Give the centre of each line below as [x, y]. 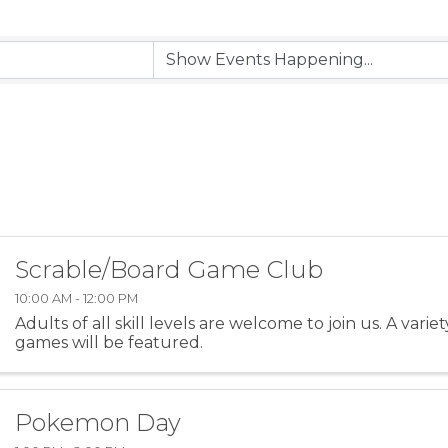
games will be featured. [109, 342]
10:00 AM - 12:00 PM [77, 298]
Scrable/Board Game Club [169, 269]
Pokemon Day [98, 422]
